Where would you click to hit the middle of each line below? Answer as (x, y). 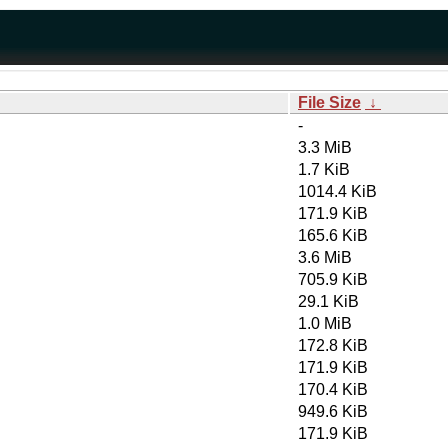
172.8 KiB (333, 345)
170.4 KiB (333, 389)
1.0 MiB (325, 323)
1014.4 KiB (337, 191)
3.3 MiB (325, 147)
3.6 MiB (325, 257)
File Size (329, 102)
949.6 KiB (333, 411)
